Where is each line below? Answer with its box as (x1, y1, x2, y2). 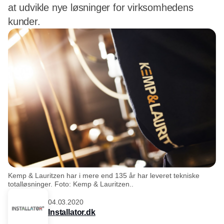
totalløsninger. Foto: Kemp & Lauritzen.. (8, 179, 133, 188)
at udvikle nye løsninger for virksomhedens (8, 2, 193, 13)
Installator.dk (48, 208, 95, 217)
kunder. (8, 16, 40, 27)
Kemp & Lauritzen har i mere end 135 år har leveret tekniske (8, 171, 199, 179)
